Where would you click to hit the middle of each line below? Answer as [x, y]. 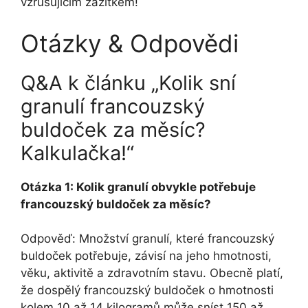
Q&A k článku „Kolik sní [128, 82]
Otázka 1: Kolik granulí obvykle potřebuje [138, 187]
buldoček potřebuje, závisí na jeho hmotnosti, [146, 256]
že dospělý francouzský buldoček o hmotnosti [147, 290]
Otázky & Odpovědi [130, 43]
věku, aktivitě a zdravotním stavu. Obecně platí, [152, 273]
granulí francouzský [113, 106]
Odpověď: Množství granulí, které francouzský [147, 239]
